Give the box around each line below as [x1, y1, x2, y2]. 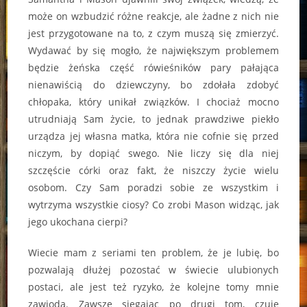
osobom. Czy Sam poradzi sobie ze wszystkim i [28, 181, 279, 195]
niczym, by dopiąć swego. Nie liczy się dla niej [28, 147, 279, 160]
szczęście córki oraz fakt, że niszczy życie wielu [28, 164, 279, 177]
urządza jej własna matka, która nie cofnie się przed [28, 130, 279, 143]
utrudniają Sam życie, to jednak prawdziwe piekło [28, 112, 279, 126]
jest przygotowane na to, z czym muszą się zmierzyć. [28, 27, 279, 40]
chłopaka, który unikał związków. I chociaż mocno [28, 95, 279, 109]
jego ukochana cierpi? [28, 215, 128, 229]
